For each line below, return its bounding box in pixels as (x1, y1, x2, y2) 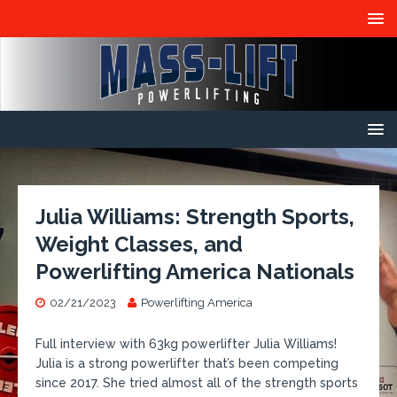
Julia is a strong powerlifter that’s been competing (35, 355, 339, 370)
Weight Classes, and (35, 230, 243, 257)
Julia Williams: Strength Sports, (35, 203, 354, 230)
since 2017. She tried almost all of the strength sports (35, 375, 358, 390)
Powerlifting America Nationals (35, 258, 354, 284)
